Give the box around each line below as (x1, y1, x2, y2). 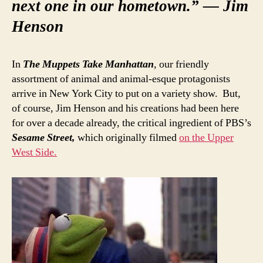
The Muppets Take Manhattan (23, 58, 154, 72)
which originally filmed (75, 131, 179, 145)
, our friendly (154, 58, 209, 72)
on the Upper (179, 131, 234, 145)
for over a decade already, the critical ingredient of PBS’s (12, 116, 251, 130)
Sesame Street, (12, 131, 75, 145)
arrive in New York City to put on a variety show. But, (12, 87, 241, 101)
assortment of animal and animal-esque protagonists (12, 72, 230, 86)
